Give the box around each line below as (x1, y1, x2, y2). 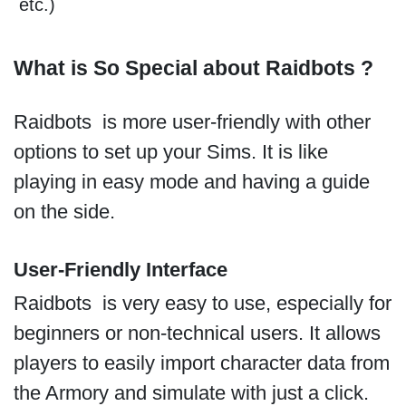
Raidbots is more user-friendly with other (13, 110, 371, 133)
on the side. (13, 199, 121, 223)
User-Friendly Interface (13, 258, 233, 282)
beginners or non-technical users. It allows (13, 321, 381, 344)
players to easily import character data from (13, 351, 390, 374)
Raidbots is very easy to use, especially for (13, 291, 391, 314)
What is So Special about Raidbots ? (13, 56, 373, 81)
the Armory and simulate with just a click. (13, 381, 374, 404)
